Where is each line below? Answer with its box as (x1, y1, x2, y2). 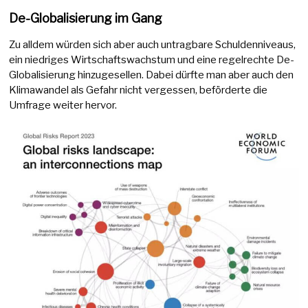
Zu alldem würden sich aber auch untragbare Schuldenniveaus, (9, 38, 296, 52)
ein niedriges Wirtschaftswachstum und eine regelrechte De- (9, 54, 295, 67)
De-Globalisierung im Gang (9, 11, 163, 26)
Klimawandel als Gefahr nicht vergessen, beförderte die (9, 84, 268, 97)
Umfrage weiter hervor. (9, 99, 118, 112)
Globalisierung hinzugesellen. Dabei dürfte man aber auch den (9, 69, 294, 82)
